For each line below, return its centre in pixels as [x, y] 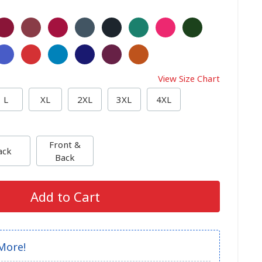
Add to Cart [65, 196]
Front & [65, 144]
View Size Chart [189, 78]
